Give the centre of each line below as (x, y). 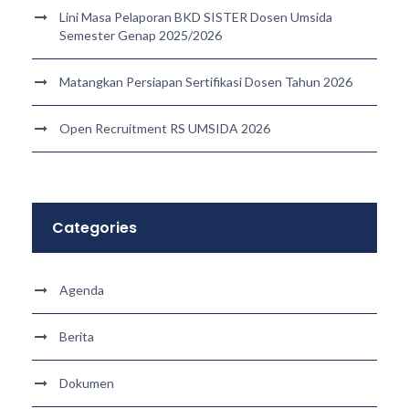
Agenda (82, 290)
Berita (77, 337)
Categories (94, 228)
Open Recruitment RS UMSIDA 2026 (165, 129)
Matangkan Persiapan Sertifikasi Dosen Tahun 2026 (206, 82)
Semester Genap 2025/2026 (141, 36)
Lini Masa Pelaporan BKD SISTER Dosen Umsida (196, 17)
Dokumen (87, 383)
